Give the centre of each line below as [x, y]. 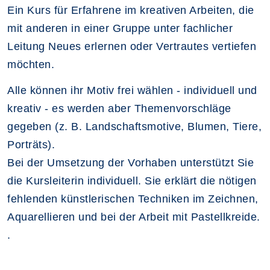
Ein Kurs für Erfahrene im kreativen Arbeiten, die [131, 10]
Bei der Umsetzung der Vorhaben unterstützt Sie [130, 162]
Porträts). [31, 144]
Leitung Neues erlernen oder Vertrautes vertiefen [132, 46]
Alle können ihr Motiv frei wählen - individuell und [132, 90]
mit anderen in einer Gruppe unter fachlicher [120, 28]
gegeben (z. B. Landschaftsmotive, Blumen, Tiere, [134, 126]
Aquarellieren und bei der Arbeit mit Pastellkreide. [134, 217]
